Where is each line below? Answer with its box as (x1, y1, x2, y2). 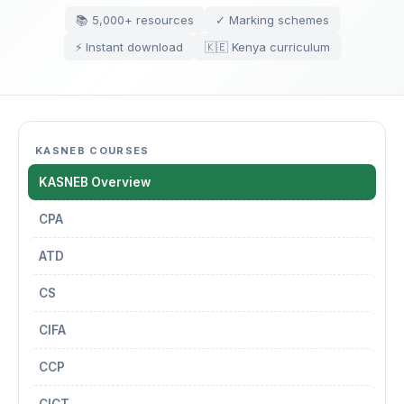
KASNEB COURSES (35, 144, 150, 157)
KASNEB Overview (39, 175, 151, 189)
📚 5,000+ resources (75, 13, 194, 27)
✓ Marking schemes (215, 13, 329, 27)
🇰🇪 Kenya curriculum (204, 40, 330, 54)
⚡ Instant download (74, 40, 183, 54)
